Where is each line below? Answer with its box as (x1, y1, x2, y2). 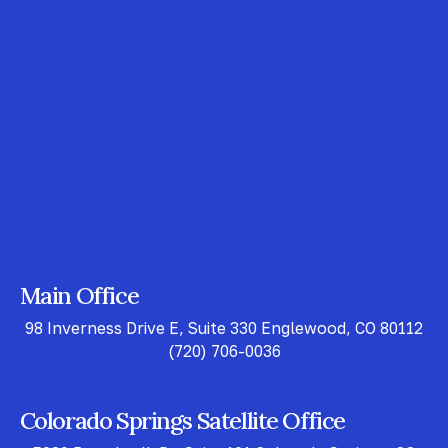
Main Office (19, 279, 139, 310)
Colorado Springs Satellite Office (19, 404, 345, 435)
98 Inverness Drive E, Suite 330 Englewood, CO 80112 (25, 318, 423, 337)
